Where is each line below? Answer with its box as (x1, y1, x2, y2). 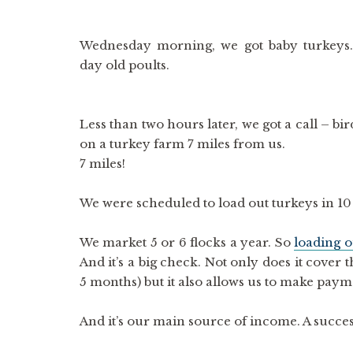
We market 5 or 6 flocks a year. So (79, 235, 295, 250)
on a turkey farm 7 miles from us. (79, 136, 285, 151)
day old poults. (79, 58, 169, 72)
